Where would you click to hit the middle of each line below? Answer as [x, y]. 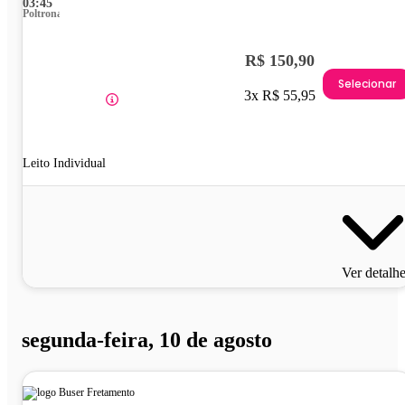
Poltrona [42, 14]
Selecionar [367, 83]
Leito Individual [64, 164]
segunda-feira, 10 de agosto [147, 340]
